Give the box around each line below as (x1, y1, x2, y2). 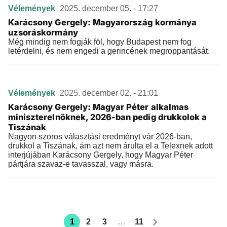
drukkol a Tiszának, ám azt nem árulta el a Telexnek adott (8, 141, 213, 150)
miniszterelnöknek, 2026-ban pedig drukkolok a (8, 112, 207, 122)
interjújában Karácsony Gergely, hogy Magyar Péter (8, 150, 193, 159)
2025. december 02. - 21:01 (60, 89, 158, 97)
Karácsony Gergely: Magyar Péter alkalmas (8, 102, 188, 112)
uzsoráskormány (8, 27, 78, 37)
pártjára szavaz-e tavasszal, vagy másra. (8, 160, 154, 168)
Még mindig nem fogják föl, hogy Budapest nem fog (8, 37, 192, 46)
